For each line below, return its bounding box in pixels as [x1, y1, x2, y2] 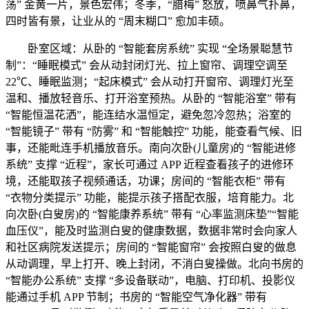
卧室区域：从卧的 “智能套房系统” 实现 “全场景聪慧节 [6, 43, 293, 54]
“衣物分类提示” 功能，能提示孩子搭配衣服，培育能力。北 [6, 192, 294, 203]
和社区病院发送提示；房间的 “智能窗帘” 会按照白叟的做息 [6, 241, 297, 253]
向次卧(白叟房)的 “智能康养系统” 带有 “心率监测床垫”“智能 [6, 208, 299, 220]
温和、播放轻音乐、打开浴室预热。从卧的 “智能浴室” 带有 [6, 92, 297, 104]
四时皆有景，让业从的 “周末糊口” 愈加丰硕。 [6, 15, 230, 27]
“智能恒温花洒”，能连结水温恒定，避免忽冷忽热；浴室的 [6, 109, 291, 121]
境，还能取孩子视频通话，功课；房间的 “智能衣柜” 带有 [6, 175, 286, 187]
